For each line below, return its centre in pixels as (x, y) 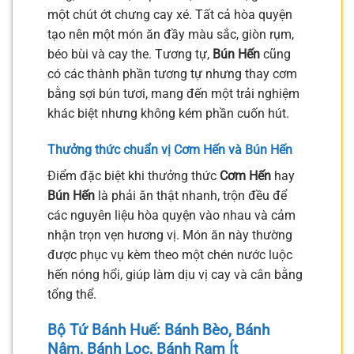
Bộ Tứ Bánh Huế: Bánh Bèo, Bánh (158, 330)
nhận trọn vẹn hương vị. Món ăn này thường (170, 235)
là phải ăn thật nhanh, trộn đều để (191, 196)
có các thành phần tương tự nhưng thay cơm (172, 74)
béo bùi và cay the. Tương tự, (130, 55)
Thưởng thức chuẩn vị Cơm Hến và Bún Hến (170, 150)
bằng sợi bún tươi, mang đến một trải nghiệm (173, 94)
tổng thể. (72, 295)
